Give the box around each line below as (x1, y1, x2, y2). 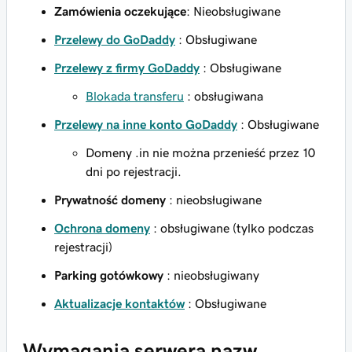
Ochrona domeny (54, 222, 150, 234)
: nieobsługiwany (163, 269, 259, 281)
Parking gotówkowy (54, 269, 163, 281)
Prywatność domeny (54, 193, 166, 206)
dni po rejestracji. (86, 165, 181, 178)
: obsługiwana (184, 90, 263, 102)
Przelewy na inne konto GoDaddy (54, 118, 237, 130)
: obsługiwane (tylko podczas (150, 222, 313, 234)
